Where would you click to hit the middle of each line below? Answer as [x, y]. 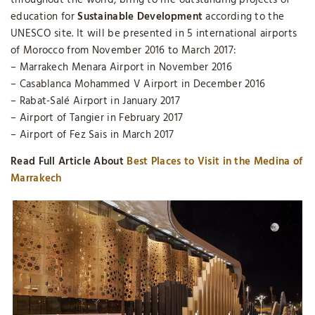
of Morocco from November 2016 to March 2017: [124, 51]
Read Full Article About [69, 162]
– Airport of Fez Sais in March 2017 [92, 135]
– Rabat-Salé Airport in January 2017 [95, 102]
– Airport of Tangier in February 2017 [97, 118]
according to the [244, 17]
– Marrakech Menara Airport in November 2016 [121, 68]
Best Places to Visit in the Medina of [215, 162]
